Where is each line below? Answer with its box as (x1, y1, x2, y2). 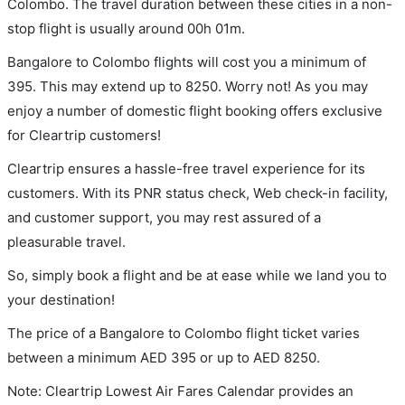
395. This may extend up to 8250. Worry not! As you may (7, 77, 368, 95)
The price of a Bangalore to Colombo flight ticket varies (7, 324, 360, 342)
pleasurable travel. (7, 232, 126, 250)
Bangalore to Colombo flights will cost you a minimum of (7, 52, 366, 71)
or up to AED (196, 348, 284, 366)
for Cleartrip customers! (7, 126, 161, 144)
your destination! (7, 290, 115, 308)
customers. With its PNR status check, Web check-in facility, (7, 184, 388, 202)
